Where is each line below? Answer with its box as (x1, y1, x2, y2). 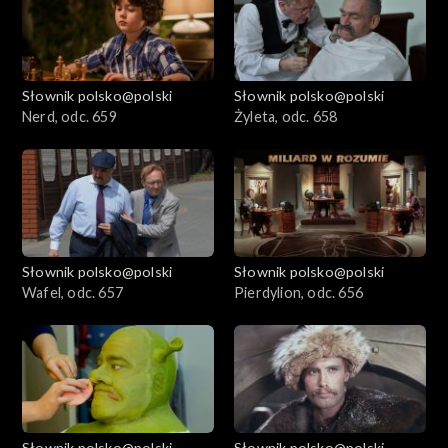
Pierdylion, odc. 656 (234, 283, 363, 301)
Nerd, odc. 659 (22, 107, 117, 125)
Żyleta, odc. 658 (234, 107, 338, 125)
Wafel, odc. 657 (22, 283, 123, 301)
